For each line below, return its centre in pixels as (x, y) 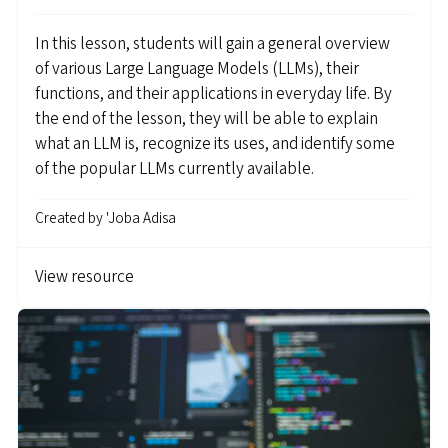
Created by (70, 219)
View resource (84, 277)
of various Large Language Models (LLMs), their (197, 68)
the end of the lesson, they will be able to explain (206, 118)
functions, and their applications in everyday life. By (213, 93)
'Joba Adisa (141, 219)
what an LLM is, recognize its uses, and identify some (215, 143)
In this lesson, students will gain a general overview (212, 43)
